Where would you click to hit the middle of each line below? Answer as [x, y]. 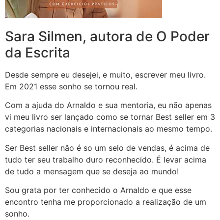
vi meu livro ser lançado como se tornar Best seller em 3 [110, 117]
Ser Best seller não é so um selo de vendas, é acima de [107, 148]
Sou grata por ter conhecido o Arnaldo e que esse [98, 190]
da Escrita [38, 52]
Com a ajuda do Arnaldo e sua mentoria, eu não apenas [108, 105]
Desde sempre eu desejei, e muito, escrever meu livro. [105, 74]
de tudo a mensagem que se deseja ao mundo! [92, 171]
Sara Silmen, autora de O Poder [107, 36]
